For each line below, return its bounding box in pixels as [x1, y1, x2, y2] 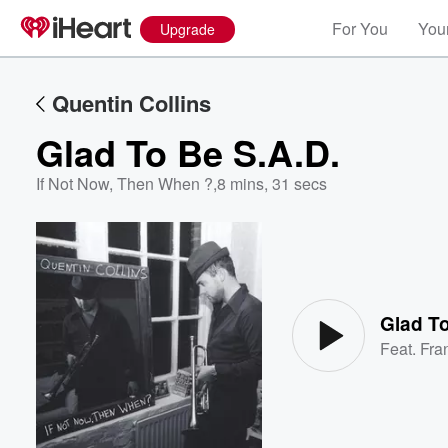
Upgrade [160, 19, 215, 39]
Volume [351, 270, 405, 287]
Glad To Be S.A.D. [36, 126, 340, 178]
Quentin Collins [52, 87, 211, 119]
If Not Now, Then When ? [36, 172, 213, 195]
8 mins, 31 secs [217, 172, 327, 195]
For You [332, 17, 388, 40]
